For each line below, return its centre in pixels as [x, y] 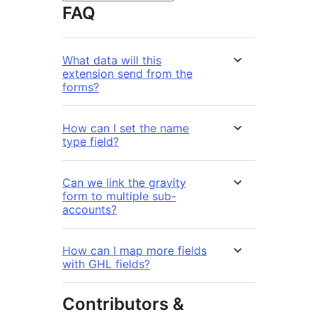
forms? [81, 87]
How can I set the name [126, 128]
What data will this [112, 60]
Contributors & [123, 304]
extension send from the [127, 73]
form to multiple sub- [119, 196]
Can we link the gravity [124, 182]
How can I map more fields [134, 250]
